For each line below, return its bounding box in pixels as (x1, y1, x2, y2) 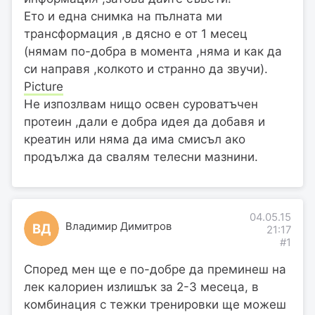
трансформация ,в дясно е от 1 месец (24, 26, 247, 41)
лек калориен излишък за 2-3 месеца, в (24, 279, 259, 294)
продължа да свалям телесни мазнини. (24, 149, 258, 164)
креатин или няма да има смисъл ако (24, 131, 245, 146)
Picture (24, 79, 63, 94)
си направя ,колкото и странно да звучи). (24, 61, 268, 76)
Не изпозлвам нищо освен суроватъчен (24, 96, 258, 111)
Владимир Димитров (65, 219, 172, 233)
